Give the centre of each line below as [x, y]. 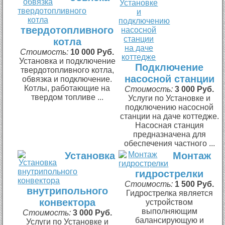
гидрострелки [170, 174]
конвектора [67, 202]
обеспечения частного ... [169, 143]
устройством [170, 202]
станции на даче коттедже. [169, 116]
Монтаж [192, 155]
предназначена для [169, 134]
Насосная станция [169, 125]
